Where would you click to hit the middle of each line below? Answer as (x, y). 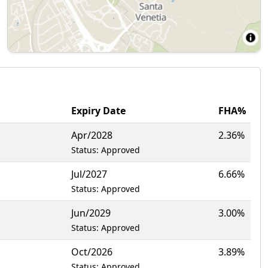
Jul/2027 (89, 174)
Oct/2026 (92, 252)
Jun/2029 (91, 213)
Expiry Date (98, 111)
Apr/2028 (92, 135)
